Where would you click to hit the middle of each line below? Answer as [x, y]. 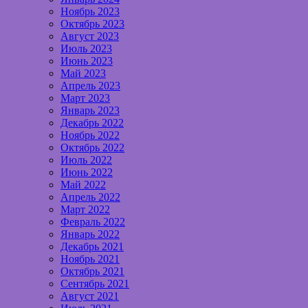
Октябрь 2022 [92, 148]
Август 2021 [90, 296]
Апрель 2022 [90, 197]
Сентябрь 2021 [95, 284]
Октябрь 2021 [92, 272]
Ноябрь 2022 [90, 135]
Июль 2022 [86, 160]
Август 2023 [90, 36]
